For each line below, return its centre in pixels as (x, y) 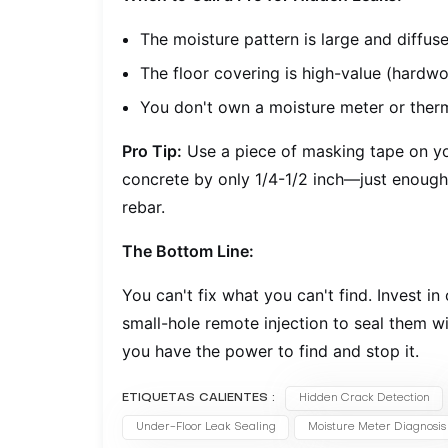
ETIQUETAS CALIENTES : (199, 398)
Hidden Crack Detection (364, 399)
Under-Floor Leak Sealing (205, 428)
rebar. (144, 207)
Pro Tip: (152, 151)
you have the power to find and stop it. (271, 351)
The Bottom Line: (188, 251)
